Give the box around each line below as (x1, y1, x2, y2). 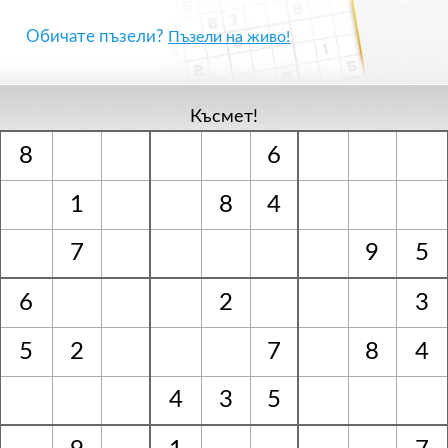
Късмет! (189, 108, 258, 126)
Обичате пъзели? (26, 28, 169, 45)
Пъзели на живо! (168, 29, 291, 45)
